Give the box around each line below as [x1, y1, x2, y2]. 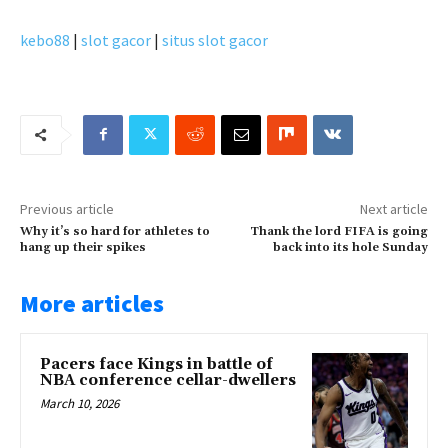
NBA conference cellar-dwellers [40, 370, 296, 390]
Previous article [20, 199, 114, 218]
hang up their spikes [20, 239, 146, 255]
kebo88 [20, 29, 70, 50]
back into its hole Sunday [272, 239, 428, 255]
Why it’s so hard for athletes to [20, 223, 210, 239]
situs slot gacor [162, 29, 268, 50]
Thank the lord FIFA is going [249, 223, 428, 239]
